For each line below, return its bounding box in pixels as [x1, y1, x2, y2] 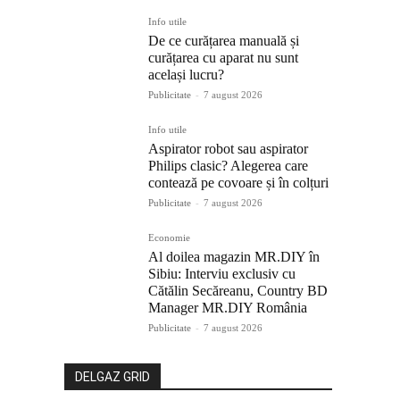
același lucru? [148, 67, 224, 83]
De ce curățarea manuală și [148, 33, 299, 49]
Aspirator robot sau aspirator [148, 141, 308, 157]
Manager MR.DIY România [148, 300, 307, 316]
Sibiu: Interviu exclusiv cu [148, 266, 296, 282]
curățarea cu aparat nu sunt [148, 50, 298, 66]
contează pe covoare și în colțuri [148, 175, 329, 191]
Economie [148, 232, 190, 244]
